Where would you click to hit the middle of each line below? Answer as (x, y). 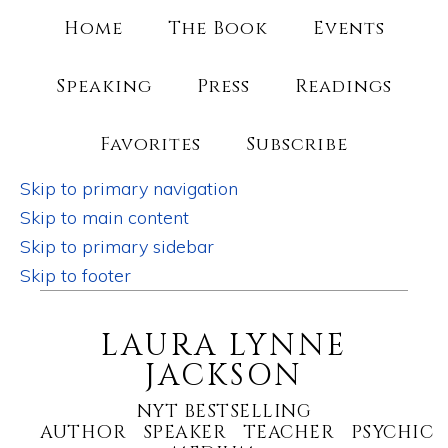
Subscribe (297, 144)
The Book (217, 28)
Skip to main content (104, 217)
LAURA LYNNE (224, 346)
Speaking (104, 86)
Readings (343, 86)
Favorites (150, 144)
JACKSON (224, 376)
